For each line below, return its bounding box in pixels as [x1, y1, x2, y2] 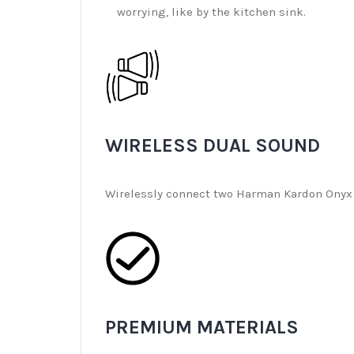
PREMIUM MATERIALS [105, 315, 299, 338]
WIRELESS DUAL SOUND [105, 134, 320, 156]
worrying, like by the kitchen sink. [117, 4, 306, 19]
